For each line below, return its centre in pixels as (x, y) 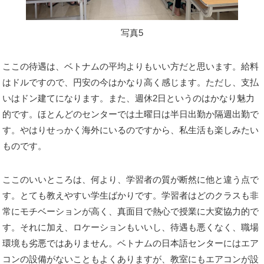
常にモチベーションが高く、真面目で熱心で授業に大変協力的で (131, 211)
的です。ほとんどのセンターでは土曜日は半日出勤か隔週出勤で (131, 114)
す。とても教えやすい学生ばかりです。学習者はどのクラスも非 (131, 195)
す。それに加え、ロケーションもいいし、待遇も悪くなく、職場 (131, 227)
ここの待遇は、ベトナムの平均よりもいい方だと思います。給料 (131, 66)
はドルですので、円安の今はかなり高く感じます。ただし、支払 (131, 82)
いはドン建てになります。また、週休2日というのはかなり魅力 (129, 98)
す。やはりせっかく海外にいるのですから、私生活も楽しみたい (131, 130)
